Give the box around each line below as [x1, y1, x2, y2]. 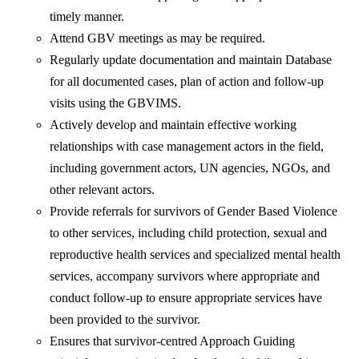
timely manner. [50, 10, 125, 24]
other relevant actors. [50, 183, 155, 197]
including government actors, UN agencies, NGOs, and [50, 161, 331, 175]
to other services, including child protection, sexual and [50, 226, 328, 240]
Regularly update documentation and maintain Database [50, 53, 333, 67]
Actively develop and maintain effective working [50, 118, 297, 132]
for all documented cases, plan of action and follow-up [50, 75, 325, 89]
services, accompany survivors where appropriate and [50, 269, 321, 284]
